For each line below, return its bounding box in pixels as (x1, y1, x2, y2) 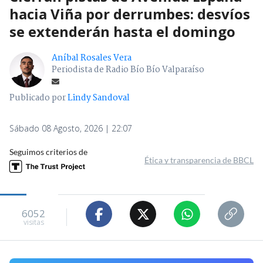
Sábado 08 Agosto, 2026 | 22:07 (9, 123, 132, 134)
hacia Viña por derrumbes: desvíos (9, 4, 250, 24)
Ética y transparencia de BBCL (144, 155, 254, 166)
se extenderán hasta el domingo (9, 22, 235, 42)
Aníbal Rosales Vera (52, 51, 131, 66)
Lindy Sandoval (68, 91, 130, 106)
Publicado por (9, 91, 68, 106)
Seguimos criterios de (9, 147, 87, 157)
